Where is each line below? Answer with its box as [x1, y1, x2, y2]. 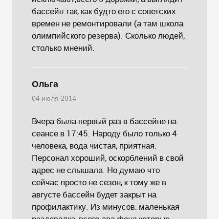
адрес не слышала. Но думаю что [32, 164, 160, 175]
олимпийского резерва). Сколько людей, [32, 30, 185, 41]
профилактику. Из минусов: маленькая [32, 201, 179, 212]
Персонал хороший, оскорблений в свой [32, 152, 184, 163]
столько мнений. [32, 42, 95, 53]
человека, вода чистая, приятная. [32, 140, 157, 151]
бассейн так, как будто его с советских [32, 5, 176, 17]
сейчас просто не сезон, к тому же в [32, 176, 166, 188]
